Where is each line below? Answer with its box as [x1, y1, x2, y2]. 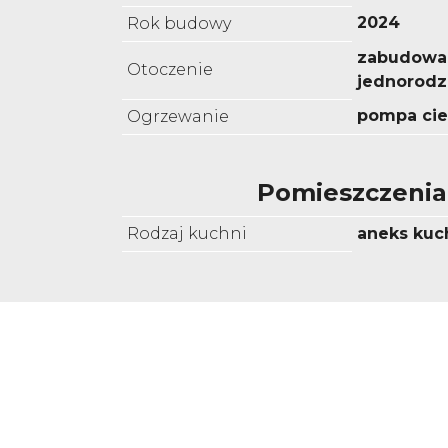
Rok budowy [127, 14, 231, 34]
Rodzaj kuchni [127, 224, 247, 244]
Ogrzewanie [127, 107, 229, 127]
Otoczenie [127, 60, 213, 80]
